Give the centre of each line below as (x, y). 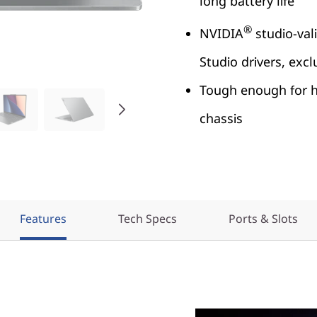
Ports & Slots (263, 219)
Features (43, 219)
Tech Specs (147, 219)
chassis (221, 118)
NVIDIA (221, 33)
